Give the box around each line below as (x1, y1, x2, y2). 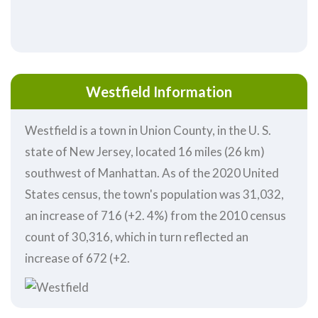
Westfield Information (86, 82, 232, 100)
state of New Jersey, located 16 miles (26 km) (25, 143, 265, 159)
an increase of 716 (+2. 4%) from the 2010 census (25, 207, 286, 223)
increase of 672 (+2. (25, 250, 130, 265)
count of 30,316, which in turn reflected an (25, 229, 248, 244)
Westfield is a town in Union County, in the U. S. (25, 122, 271, 138)
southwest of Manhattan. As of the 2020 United (25, 165, 279, 180)
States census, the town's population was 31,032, (25, 186, 284, 202)
